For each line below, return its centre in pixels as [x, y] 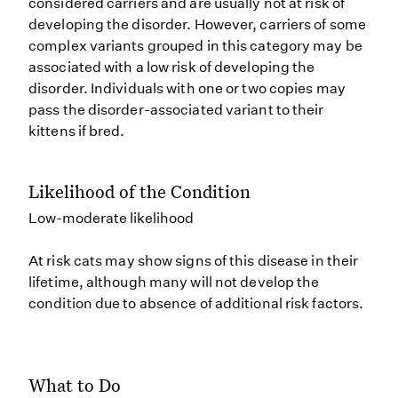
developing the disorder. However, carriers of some [198, 24]
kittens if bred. [77, 131]
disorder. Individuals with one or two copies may [187, 88]
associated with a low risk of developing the [172, 67]
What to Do [75, 385]
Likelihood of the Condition [139, 191]
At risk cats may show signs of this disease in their [194, 261]
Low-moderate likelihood [111, 218]
